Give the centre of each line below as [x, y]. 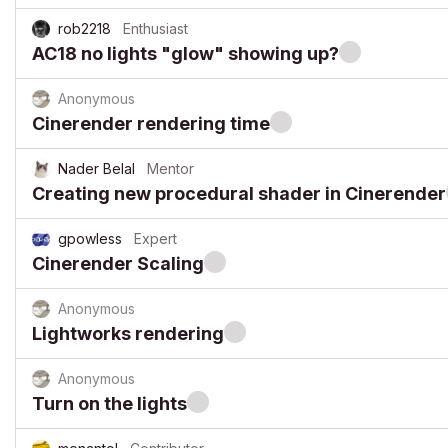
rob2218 [84, 28]
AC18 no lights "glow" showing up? [185, 53]
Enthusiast [155, 28]
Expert [155, 238]
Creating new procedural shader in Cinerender [239, 193]
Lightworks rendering [128, 333]
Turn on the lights [109, 403]
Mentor [170, 168]
